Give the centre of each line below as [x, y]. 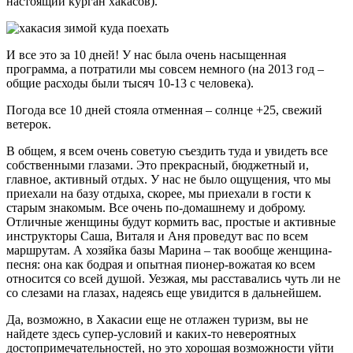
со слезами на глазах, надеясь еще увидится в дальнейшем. [164, 292]
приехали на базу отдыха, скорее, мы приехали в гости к [159, 193]
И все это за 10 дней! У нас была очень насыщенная [146, 54]
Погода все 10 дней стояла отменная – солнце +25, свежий [164, 110]
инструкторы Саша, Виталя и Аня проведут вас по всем [157, 236]
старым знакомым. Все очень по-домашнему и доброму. [156, 207]
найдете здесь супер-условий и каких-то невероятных [151, 333]
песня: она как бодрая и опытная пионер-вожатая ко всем [161, 264]
